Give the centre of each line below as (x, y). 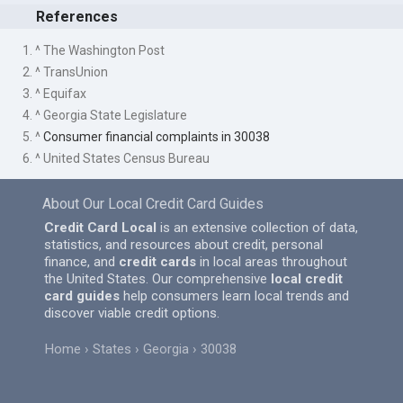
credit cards (158, 262)
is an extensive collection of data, (258, 228)
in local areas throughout (272, 262)
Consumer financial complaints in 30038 (157, 136)
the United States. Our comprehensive (158, 279)
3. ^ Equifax (55, 93)
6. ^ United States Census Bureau (116, 158)
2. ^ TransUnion (66, 72)
